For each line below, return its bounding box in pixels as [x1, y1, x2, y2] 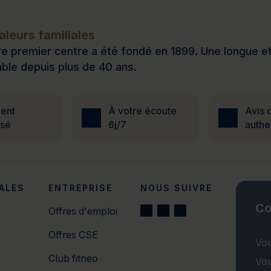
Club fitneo [48, 253, 98, 265]
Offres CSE [48, 229, 98, 241]
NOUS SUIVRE [140, 183, 213, 194]
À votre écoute [108, 105, 177, 117]
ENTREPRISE [48, 183, 113, 194]
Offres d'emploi [48, 206, 117, 218]
